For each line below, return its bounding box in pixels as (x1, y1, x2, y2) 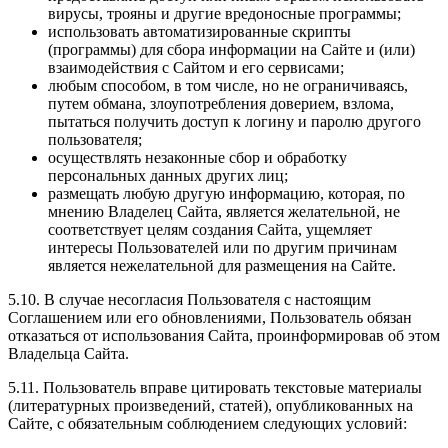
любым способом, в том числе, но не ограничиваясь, (48, 77, 408, 95)
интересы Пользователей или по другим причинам (48, 239, 397, 257)
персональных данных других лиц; (48, 167, 288, 185)
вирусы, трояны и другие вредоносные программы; (48, 5, 401, 23)
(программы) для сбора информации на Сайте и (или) (48, 41, 415, 59)
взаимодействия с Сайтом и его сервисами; (48, 59, 344, 77)
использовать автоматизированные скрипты (48, 23, 351, 41)
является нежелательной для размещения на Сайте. (48, 257, 396, 275)
